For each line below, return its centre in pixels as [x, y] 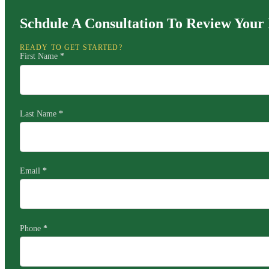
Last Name [38, 113]
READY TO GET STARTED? [71, 48]
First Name [38, 56]
